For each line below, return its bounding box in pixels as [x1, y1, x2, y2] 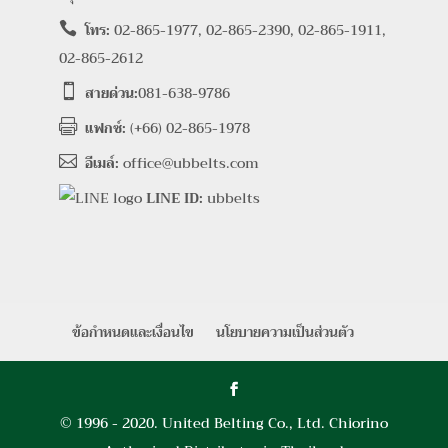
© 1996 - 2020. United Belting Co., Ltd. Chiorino [59, 411, 388, 436]
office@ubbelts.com [118, 151, 259, 176]
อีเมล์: [84, 151, 119, 176]
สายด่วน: [84, 81, 138, 106]
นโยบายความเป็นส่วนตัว [215, 320, 354, 345]
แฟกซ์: [84, 116, 126, 141]
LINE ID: [145, 186, 203, 211]
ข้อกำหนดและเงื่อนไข [71, 320, 194, 345]
